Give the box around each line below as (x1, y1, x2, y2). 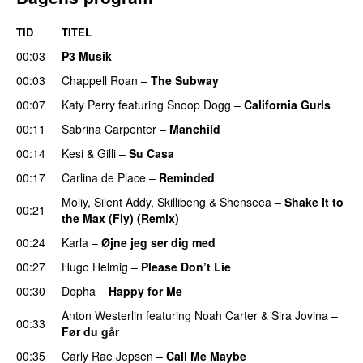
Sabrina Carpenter (62, 120, 156, 137)
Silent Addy (94, 193, 151, 210)
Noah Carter (194, 306, 258, 323)
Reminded (159, 169, 215, 186)
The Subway (151, 71, 219, 88)
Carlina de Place (62, 169, 146, 186)
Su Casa (129, 144, 174, 161)
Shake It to (284, 193, 344, 210)
